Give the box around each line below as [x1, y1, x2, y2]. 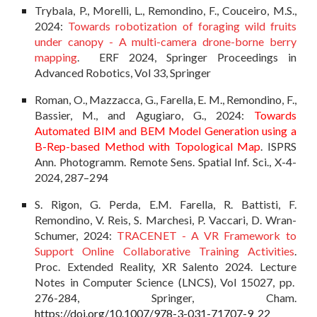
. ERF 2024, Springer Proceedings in [77, 50, 296, 64]
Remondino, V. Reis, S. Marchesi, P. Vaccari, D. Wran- [35, 212, 296, 226]
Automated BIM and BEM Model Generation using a [35, 123, 296, 137]
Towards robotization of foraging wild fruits [68, 19, 296, 33]
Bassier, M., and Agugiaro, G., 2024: [35, 108, 254, 122]
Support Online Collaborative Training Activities [35, 243, 294, 258]
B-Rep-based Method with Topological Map [35, 139, 261, 153]
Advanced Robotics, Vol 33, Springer [35, 66, 212, 80]
